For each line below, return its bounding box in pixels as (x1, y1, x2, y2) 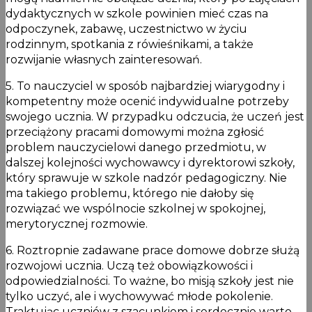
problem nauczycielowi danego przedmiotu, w (6, 140, 266, 154)
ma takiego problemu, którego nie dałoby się (6, 186, 254, 200)
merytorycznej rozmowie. (6, 217, 148, 231)
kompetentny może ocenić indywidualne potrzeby (6, 94, 289, 108)
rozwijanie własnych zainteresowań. (6, 52, 202, 66)
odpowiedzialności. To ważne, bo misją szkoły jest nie (6, 274, 294, 288)
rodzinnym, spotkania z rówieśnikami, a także (6, 37, 253, 51)
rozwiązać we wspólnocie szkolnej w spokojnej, (6, 201, 265, 215)
